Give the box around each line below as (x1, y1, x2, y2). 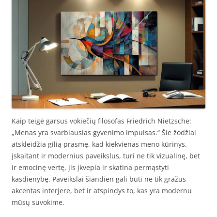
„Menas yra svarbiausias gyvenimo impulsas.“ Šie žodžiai (12, 128, 196, 138)
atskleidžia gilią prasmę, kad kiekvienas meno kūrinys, (12, 139, 187, 149)
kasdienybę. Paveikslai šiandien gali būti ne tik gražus (12, 174, 186, 184)
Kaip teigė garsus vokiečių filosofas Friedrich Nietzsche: (12, 116, 191, 126)
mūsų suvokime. (12, 198, 64, 207)
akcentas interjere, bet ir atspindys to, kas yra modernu (12, 186, 192, 196)
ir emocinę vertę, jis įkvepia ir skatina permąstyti (12, 163, 169, 172)
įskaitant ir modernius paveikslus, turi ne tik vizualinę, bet (12, 151, 200, 161)
